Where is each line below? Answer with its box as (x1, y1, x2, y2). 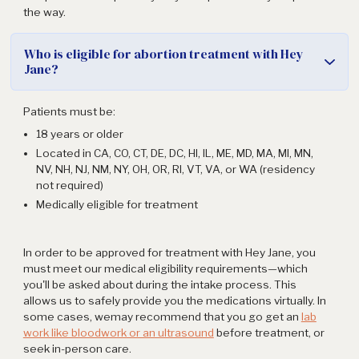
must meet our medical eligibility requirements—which (22, 262, 308, 276)
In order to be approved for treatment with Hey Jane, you (22, 246, 316, 260)
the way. (22, 6, 66, 19)
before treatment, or (213, 326, 325, 340)
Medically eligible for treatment (35, 198, 198, 212)
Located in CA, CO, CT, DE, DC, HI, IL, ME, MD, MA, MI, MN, (35, 147, 313, 160)
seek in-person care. (22, 342, 131, 356)
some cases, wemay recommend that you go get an (22, 310, 301, 324)
